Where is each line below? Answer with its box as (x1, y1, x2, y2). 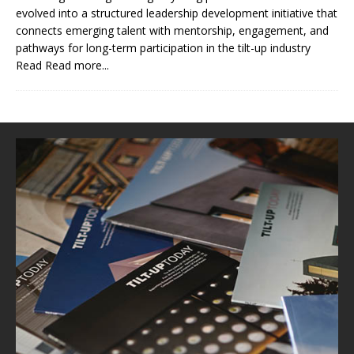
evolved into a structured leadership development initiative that (16, 5, 337, 21)
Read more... (45, 57, 109, 73)
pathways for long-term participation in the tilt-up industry (16, 40, 311, 55)
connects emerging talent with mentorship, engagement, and (16, 22, 329, 38)
